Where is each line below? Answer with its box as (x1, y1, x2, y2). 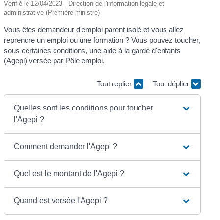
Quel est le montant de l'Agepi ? (14, 169, 125, 178)
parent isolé (105, 25, 142, 34)
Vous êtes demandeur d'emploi (4, 25, 105, 34)
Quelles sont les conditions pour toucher (14, 103, 154, 112)
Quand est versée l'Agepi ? (14, 196, 108, 205)
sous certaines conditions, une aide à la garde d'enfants (4, 46, 181, 55)
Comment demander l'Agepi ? (14, 142, 118, 151)
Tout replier (96, 80, 134, 88)
